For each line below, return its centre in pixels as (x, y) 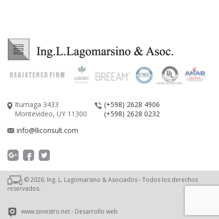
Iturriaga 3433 (37, 104)
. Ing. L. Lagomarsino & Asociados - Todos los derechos (121, 179)
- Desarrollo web (94, 212)
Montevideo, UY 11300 (51, 113)
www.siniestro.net (45, 212)
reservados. (24, 188)
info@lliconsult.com (47, 130)
